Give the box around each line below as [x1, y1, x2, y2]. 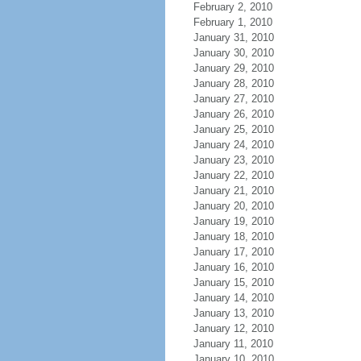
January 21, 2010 [193, 185, 274, 197]
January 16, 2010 [193, 261, 274, 273]
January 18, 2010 [193, 230, 274, 243]
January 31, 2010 [193, 31, 274, 44]
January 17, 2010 [193, 246, 274, 258]
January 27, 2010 [193, 93, 274, 105]
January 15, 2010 [193, 276, 274, 288]
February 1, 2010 [193, 16, 272, 28]
